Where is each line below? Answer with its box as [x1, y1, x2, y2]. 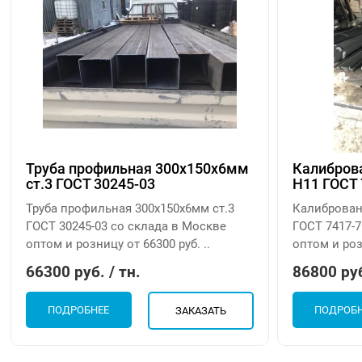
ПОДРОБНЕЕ [48, 304, 110, 317]
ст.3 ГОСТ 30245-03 [26, 175, 156, 193]
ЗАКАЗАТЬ [175, 305, 226, 318]
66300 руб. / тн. [26, 263, 141, 282]
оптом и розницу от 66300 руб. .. [26, 237, 211, 252]
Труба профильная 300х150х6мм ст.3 [26, 201, 235, 217]
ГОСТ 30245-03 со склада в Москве [26, 219, 227, 234]
